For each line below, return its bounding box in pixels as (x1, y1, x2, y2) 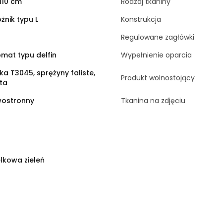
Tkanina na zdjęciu (121, 95, 185, 106)
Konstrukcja (121, 14, 161, 24)
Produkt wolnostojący (121, 72, 195, 83)
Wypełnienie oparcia (121, 50, 192, 60)
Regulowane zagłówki (121, 32, 194, 42)
